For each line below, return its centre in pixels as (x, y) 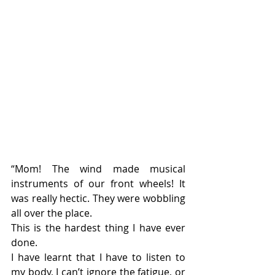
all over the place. (52, 213)
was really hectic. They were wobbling (98, 199)
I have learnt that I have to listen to (98, 258)
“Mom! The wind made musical (98, 169)
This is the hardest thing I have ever (98, 228)
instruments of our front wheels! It (98, 184)
